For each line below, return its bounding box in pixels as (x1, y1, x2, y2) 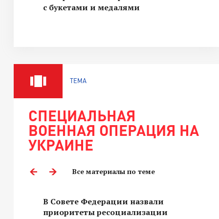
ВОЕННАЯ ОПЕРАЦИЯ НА (28, 121, 199, 139)
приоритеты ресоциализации (43, 207, 168, 218)
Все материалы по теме (72, 167, 155, 176)
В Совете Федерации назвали (43, 196, 164, 207)
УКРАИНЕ (28, 136, 93, 153)
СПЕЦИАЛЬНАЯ (28, 107, 136, 124)
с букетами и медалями (43, 2, 140, 13)
